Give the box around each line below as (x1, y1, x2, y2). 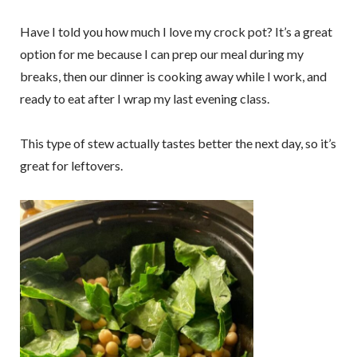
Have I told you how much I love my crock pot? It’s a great (19, 23, 332, 39)
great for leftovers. (19, 158, 123, 174)
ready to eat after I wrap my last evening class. (19, 90, 269, 106)
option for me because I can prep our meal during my (19, 45, 304, 61)
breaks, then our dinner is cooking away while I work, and (19, 68, 327, 84)
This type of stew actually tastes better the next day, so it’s (19, 135, 336, 151)
